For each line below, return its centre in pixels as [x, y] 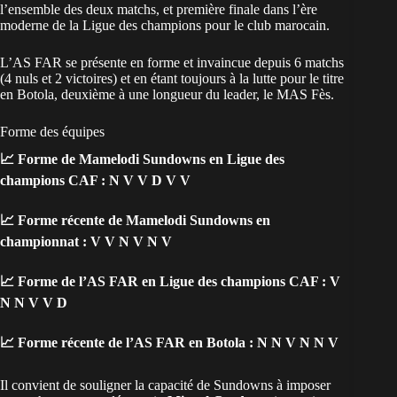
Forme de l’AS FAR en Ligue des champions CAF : [170, 281]
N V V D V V [150, 180]
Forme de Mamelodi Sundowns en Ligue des [151, 159]
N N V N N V [298, 342]
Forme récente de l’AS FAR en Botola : [134, 342]
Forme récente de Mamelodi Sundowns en [142, 220]
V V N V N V [131, 241]
